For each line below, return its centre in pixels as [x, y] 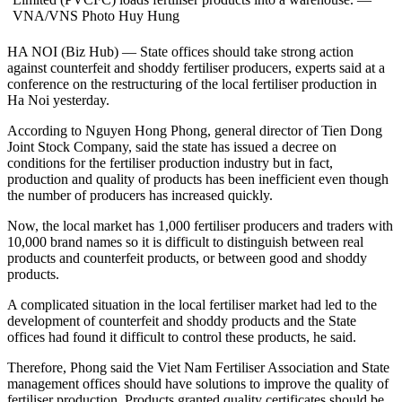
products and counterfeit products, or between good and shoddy [187, 258]
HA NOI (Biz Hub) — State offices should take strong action [180, 52]
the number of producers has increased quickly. [140, 196]
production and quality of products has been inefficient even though [198, 179]
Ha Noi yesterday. [58, 100]
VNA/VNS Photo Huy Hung [96, 16]
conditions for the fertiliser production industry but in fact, [170, 163]
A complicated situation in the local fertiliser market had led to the [192, 305]
